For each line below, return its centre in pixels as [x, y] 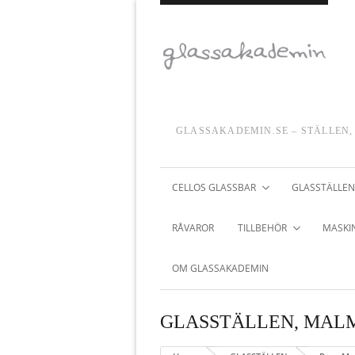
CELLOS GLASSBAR [214, 187]
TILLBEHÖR [262, 227]
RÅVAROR [193, 227]
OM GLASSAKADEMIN [220, 268]
